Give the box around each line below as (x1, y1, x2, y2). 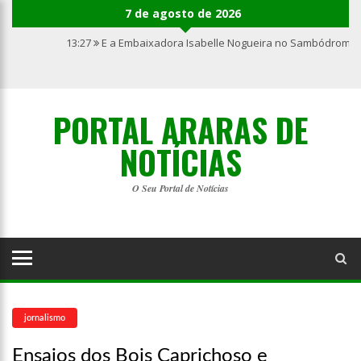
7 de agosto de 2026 (124, 6, 241, 21)
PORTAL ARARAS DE (53, 106, 308, 154)
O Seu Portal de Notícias (132, 181, 229, 195)
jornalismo (24, 313, 65, 322)
